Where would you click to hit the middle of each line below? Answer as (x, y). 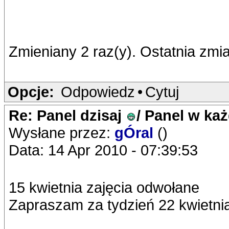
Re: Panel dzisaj (67, 115)
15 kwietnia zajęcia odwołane (104, 187)
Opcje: (31, 92)
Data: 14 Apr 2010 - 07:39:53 (103, 150)
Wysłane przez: (62, 133)
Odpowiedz (98, 92)
